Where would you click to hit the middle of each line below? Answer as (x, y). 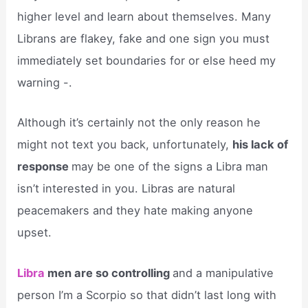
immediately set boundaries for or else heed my (147, 61)
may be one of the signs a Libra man (170, 167)
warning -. (45, 83)
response (45, 167)
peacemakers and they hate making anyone (135, 211)
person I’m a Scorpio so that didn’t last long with (147, 295)
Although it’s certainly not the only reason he (139, 123)
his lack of (261, 145)
